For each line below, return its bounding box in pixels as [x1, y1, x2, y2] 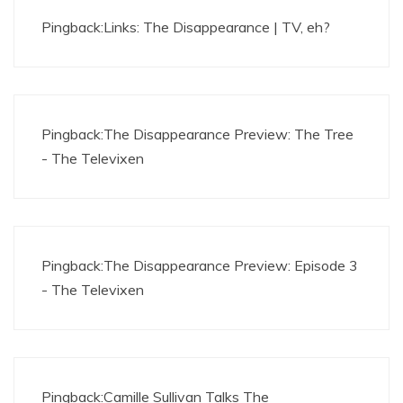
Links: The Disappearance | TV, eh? [103, 18, 330, 36]
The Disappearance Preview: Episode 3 [103, 256, 358, 274]
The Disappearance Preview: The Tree [103, 125, 354, 143]
